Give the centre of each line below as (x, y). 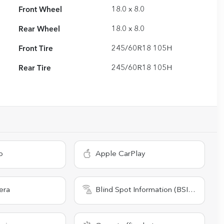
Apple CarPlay (120, 154)
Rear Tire (35, 69)
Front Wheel (40, 10)
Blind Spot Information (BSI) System (142, 190)
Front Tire (36, 49)
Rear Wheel (39, 30)
